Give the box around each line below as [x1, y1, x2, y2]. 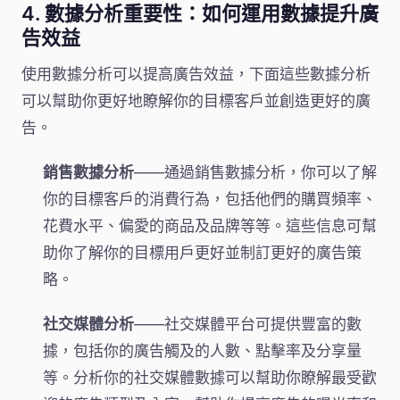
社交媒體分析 [43, 315, 134, 334]
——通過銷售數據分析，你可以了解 [134, 163, 377, 182]
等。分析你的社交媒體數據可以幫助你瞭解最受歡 [43, 369, 377, 387]
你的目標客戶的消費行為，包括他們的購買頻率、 [43, 190, 377, 209]
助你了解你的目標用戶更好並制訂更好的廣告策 [43, 244, 362, 262]
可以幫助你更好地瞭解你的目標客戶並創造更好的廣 [21, 92, 371, 111]
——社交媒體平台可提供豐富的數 [134, 315, 362, 334]
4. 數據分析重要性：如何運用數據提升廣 [21, 2, 379, 26]
